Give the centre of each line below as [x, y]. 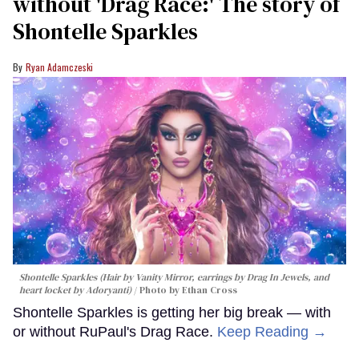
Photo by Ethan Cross [188, 290]
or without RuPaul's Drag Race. [115, 331]
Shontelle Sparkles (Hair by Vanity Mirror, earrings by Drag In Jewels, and [174, 277]
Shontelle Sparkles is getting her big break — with [172, 312]
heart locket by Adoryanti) [75, 290]
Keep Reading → [272, 331]
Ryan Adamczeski [59, 67]
